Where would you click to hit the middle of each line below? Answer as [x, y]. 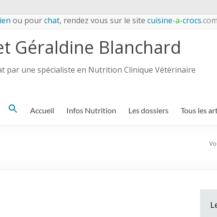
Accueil [42, 110]
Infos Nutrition [91, 110]
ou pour [27, 20]
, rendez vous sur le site [102, 20]
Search [19, 110]
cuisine [159, 20]
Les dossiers [148, 110]
